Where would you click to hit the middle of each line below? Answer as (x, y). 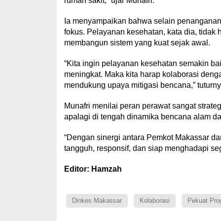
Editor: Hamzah (93, 169)
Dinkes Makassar (97, 200)
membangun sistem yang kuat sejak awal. (137, 42)
